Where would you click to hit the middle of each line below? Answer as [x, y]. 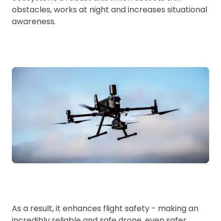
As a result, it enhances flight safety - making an [105, 209]
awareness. [34, 21]
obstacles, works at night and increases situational [110, 9]
